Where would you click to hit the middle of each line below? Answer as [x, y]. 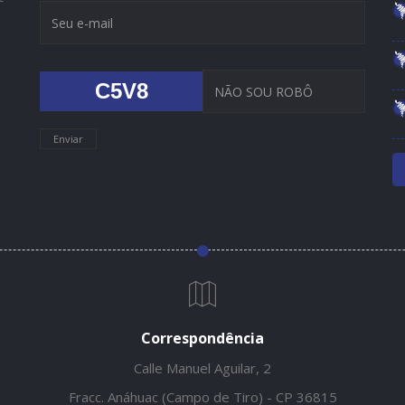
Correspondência [202, 338]
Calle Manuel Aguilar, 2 [202, 368]
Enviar [68, 139]
